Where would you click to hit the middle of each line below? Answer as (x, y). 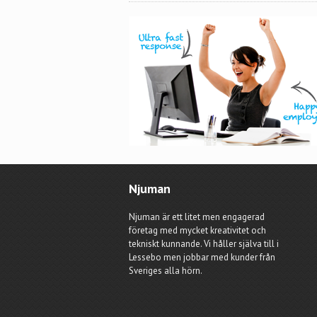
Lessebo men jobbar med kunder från (202, 257)
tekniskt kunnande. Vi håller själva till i (204, 244)
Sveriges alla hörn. (166, 271)
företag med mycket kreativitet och (197, 230)
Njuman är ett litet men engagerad (197, 217)
